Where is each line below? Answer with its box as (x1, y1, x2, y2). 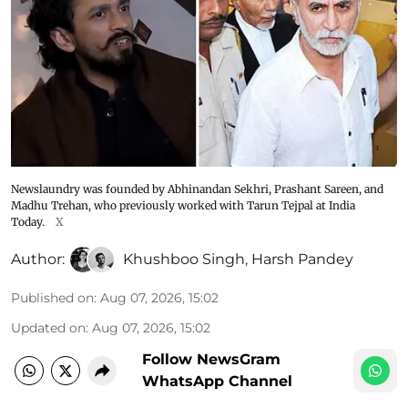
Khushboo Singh (123, 250, 245, 269)
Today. (11, 215, 45, 229)
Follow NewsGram (142, 351, 280, 369)
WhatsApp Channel (142, 372, 292, 391)
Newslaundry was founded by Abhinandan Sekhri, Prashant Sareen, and (11, 182, 383, 197)
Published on (11, 290, 94, 307)
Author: (11, 250, 65, 269)
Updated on (11, 320, 86, 337)
